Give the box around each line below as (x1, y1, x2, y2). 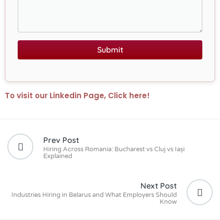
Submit (97, 45, 123, 55)
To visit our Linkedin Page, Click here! (5, 90, 150, 101)
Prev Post (43, 135, 79, 145)
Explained (43, 152, 72, 160)
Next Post (140, 180, 177, 191)
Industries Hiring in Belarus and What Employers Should (11, 191, 177, 199)
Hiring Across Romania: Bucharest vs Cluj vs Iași (43, 145, 185, 153)
